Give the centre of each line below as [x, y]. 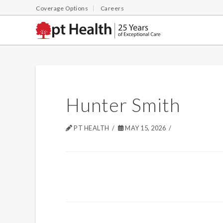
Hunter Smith [123, 105]
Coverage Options [62, 8]
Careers [112, 8]
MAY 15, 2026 [145, 128]
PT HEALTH [91, 128]
